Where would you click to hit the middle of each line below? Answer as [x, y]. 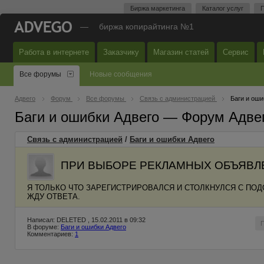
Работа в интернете [54, 52]
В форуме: [44, 227]
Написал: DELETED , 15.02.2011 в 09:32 [86, 220]
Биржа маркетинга [158, 8]
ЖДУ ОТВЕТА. [54, 197]
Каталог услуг [223, 8]
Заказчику [121, 52]
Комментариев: [51, 234]
